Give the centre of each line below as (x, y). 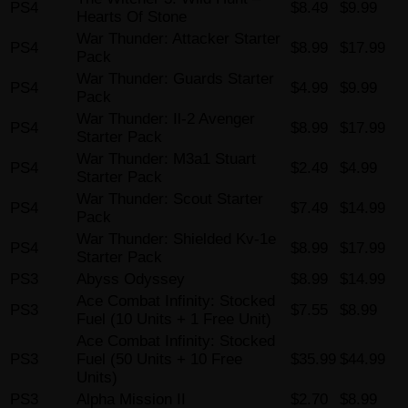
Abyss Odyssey (131, 280)
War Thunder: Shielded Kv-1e (176, 240)
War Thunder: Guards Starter (175, 79)
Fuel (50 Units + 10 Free (159, 360)
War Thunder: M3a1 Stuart (166, 159)
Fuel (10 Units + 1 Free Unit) (174, 320)
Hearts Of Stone (132, 17)
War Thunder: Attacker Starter (178, 39)
